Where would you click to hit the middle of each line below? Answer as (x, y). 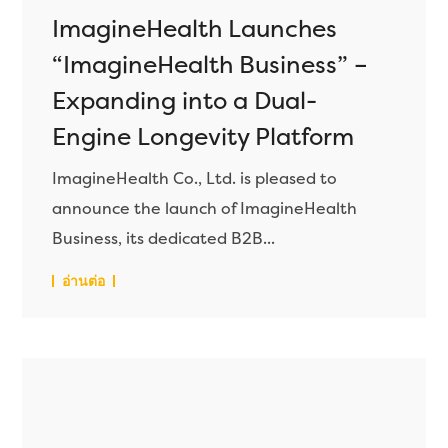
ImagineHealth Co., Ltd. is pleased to (195, 178)
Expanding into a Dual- (185, 101)
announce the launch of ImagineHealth (205, 208)
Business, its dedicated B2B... (164, 238)
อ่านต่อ (84, 281)
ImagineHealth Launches (195, 29)
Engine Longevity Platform (203, 137)
